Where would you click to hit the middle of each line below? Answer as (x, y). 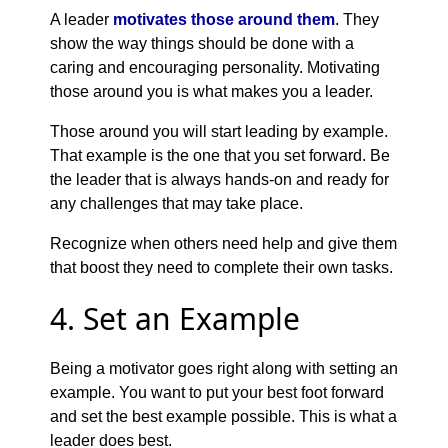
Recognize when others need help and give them (223, 243)
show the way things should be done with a (202, 43)
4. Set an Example (175, 318)
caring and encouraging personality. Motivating (215, 67)
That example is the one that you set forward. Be (220, 155)
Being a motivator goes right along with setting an (224, 368)
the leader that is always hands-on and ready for (219, 179)
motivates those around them (224, 19)
